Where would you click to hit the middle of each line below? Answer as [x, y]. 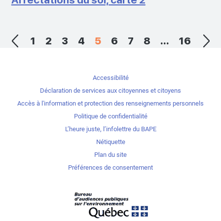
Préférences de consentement [110, 167]
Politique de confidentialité [110, 116]
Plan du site [110, 154]
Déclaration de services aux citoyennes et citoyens [110, 90]
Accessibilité [110, 77]
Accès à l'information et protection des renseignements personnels [110, 103]
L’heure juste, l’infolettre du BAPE [110, 129]
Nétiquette [110, 142]
